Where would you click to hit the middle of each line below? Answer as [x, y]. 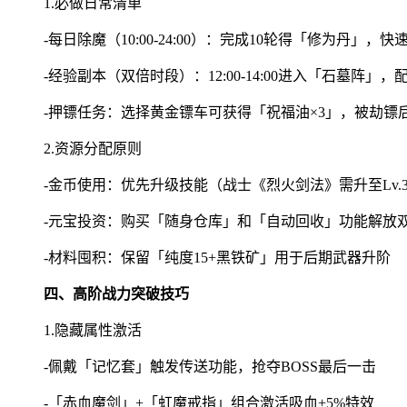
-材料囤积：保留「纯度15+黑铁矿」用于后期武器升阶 [217, 257]
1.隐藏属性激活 [93, 330]
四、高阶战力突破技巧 [116, 293]
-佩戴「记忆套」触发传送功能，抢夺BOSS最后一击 [210, 366]
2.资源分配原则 [93, 148]
